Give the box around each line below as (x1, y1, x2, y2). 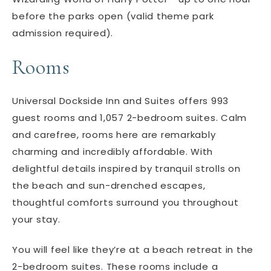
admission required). (12, 26, 113, 39)
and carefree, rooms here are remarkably (12, 128, 216, 141)
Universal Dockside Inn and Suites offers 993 (12, 94, 229, 107)
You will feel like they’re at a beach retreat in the (12, 243, 253, 256)
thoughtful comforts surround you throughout (12, 195, 239, 209)
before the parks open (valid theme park (12, 9, 214, 22)
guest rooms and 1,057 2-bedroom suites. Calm (12, 111, 247, 124)
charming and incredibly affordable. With (12, 145, 213, 158)
